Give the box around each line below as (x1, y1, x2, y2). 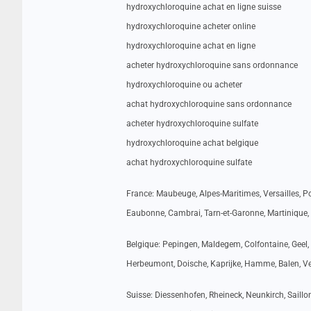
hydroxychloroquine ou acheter (126, 80, 242, 90)
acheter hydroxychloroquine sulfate (126, 119, 258, 128)
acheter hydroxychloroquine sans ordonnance (126, 60, 298, 70)
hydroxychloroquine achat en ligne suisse (126, 2, 281, 12)
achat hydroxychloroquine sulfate (126, 158, 252, 167)
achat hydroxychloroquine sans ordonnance (126, 99, 292, 109)
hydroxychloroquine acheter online (126, 22, 255, 31)
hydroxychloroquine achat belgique (126, 138, 258, 148)
